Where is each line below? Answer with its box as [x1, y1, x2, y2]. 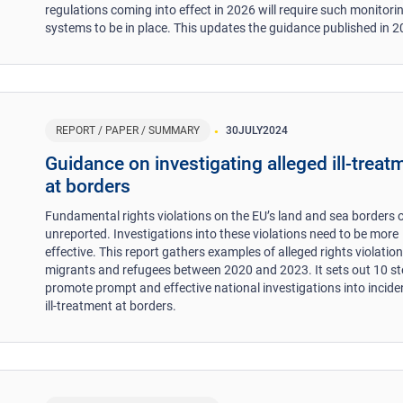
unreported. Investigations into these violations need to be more [45, 226, 399, 241]
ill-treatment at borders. [45, 298, 177, 313]
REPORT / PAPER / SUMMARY [56, 123, 201, 137]
